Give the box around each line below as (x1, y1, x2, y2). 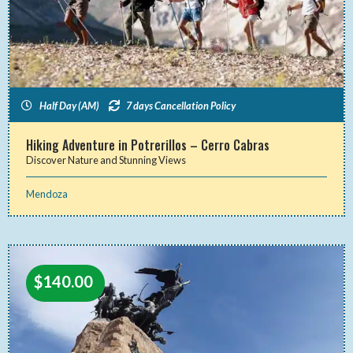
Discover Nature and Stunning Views (26, 153, 187, 166)
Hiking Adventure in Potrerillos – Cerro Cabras (26, 135, 270, 154)
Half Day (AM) (39, 98, 99, 112)
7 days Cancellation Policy (126, 98, 236, 112)
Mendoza (26, 187, 69, 200)
